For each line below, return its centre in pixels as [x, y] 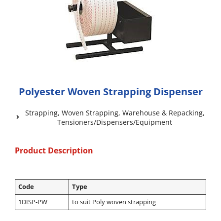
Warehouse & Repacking [162, 113]
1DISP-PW [33, 202]
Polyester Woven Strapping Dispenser [110, 92]
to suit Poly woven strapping [114, 202]
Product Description [54, 151]
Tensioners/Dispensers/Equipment [115, 122]
